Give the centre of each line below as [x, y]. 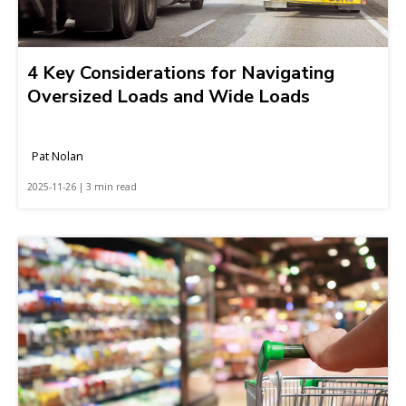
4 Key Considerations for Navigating [181, 72]
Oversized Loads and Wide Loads [169, 96]
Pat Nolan [58, 155]
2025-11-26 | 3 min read [82, 186]
